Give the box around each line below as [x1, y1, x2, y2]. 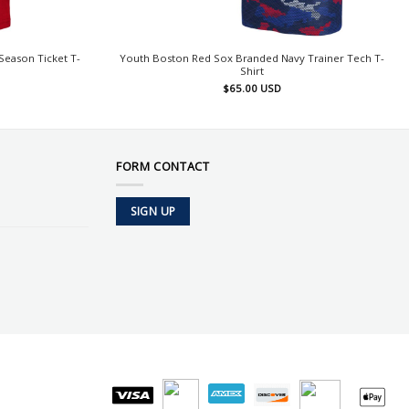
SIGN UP [130, 204, 176, 220]
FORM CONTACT [116, 158, 210, 175]
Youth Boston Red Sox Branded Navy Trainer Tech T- [120, 50, 385, 65]
